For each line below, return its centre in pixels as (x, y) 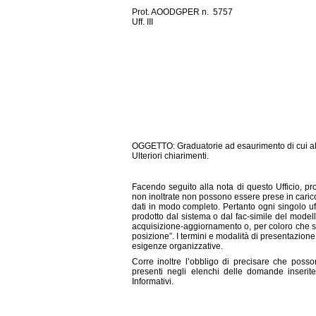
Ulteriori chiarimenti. (170, 156)
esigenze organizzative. (177, 246)
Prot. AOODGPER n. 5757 (182, 12)
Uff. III (142, 22)
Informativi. (153, 281)
